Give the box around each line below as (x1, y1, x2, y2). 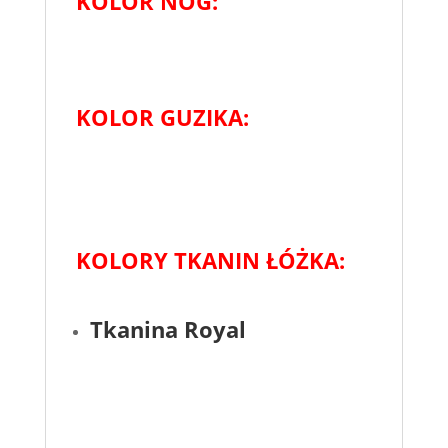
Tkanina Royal (89, 313, 246, 344)
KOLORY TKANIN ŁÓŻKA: (75, 244, 345, 275)
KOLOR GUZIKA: (75, 101, 249, 132)
